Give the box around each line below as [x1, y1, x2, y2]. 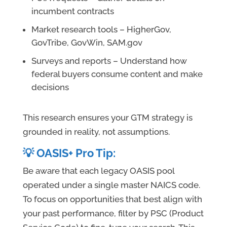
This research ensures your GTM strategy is [22, 112, 193, 123]
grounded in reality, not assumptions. [22, 127, 170, 137]
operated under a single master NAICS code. [22, 180, 200, 191]
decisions [31, 82, 69, 93]
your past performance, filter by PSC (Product [22, 208, 204, 219]
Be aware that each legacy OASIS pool [22, 166, 174, 176]
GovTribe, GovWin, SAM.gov [31, 37, 142, 48]
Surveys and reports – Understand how [31, 56, 187, 66]
